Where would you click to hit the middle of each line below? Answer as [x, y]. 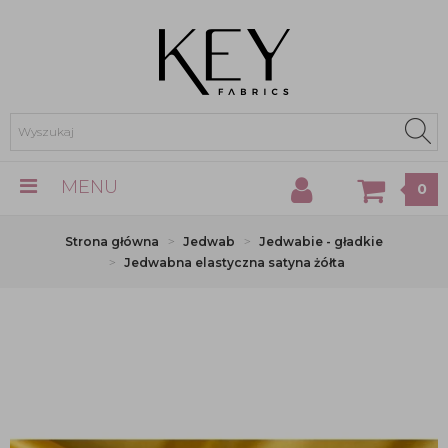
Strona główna [112, 241]
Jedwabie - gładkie [321, 241]
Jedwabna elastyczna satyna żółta [234, 262]
